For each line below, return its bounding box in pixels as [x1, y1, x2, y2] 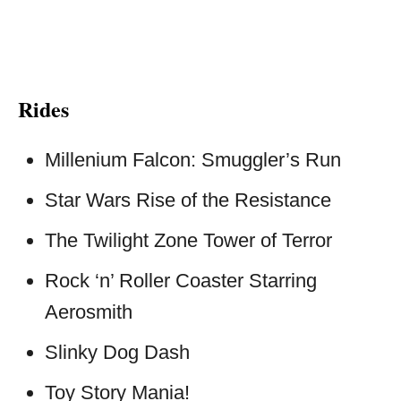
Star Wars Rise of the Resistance [45, 189, 331, 211]
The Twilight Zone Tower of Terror [45, 229, 332, 252]
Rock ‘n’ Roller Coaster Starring [45, 269, 317, 292]
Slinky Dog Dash [45, 341, 190, 363]
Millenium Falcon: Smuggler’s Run [45, 149, 341, 171]
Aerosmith [45, 301, 132, 323]
